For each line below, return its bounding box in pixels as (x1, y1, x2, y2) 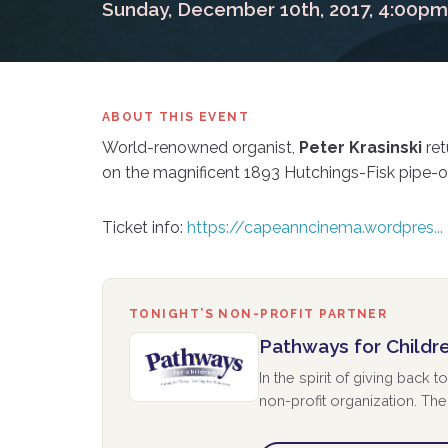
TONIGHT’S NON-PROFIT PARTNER (129, 307, 388, 321)
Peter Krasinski (299, 138, 422, 157)
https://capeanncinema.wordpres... (187, 218, 443, 237)
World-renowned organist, (102, 138, 299, 157)
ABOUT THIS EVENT (102, 110, 250, 124)
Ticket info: (102, 218, 187, 237)
